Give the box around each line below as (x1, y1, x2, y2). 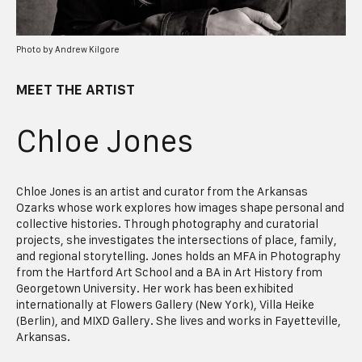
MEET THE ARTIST (16, 82, 136, 97)
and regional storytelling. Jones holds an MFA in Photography (16, 250, 342, 263)
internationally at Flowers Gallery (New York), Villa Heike (16, 298, 315, 312)
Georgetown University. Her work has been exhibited (16, 282, 294, 296)
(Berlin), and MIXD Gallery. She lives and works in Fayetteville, (16, 314, 342, 328)
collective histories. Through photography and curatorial (16, 217, 319, 231)
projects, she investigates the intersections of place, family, (16, 234, 338, 247)
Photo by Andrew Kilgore (16, 44, 120, 54)
